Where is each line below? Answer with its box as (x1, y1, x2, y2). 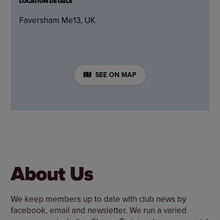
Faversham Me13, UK (19, 14, 96, 26)
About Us (11, 159, 93, 188)
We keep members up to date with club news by (11, 192, 187, 205)
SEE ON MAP (95, 69, 137, 80)
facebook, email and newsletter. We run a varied (11, 204, 187, 216)
